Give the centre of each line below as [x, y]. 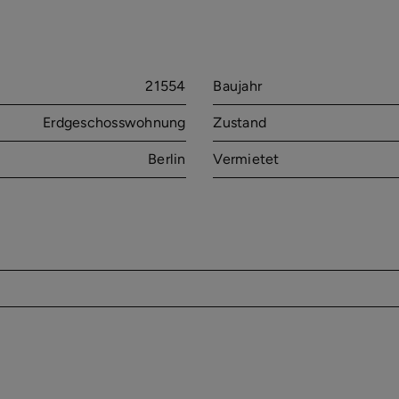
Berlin [167, 159]
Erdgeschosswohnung [114, 123]
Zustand [240, 123]
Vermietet [246, 159]
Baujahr [238, 86]
